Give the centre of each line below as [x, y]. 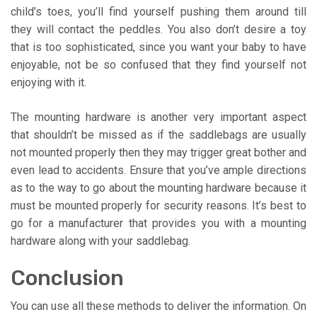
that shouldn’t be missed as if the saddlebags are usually [158, 134]
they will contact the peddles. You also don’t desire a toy [158, 29]
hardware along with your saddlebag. [100, 241]
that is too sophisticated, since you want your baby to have [158, 47]
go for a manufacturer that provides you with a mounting [158, 223]
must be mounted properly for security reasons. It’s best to [158, 205]
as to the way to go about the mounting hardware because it [158, 188]
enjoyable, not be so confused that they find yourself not [158, 64]
